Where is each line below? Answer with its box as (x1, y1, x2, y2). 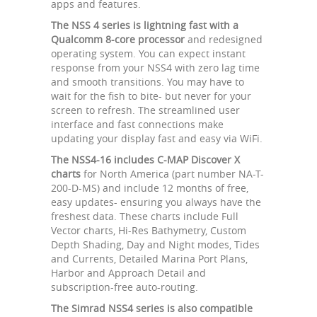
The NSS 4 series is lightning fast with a (51, 18, 238, 32)
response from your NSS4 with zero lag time (51, 60, 260, 74)
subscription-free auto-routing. (51, 279, 198, 294)
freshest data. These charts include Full (51, 209, 238, 223)
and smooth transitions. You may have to (51, 74, 244, 88)
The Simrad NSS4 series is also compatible (51, 301, 253, 315)
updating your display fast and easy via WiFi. (51, 131, 263, 145)
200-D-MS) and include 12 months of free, (51, 180, 248, 195)
